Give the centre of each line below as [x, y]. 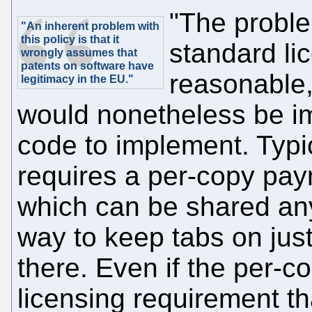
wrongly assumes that [79, 52]
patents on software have [87, 65]
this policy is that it [70, 39]
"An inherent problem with [90, 26]
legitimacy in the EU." [77, 79]
